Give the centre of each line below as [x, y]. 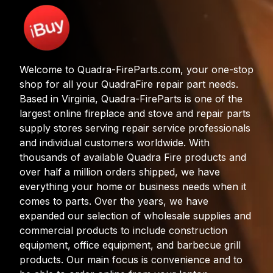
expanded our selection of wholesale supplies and [135, 215]
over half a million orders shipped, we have [120, 172]
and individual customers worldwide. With [115, 142]
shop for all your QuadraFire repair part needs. [129, 84]
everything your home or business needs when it [133, 186]
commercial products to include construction [123, 230]
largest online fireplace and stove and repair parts [135, 113]
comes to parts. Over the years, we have [114, 201]
